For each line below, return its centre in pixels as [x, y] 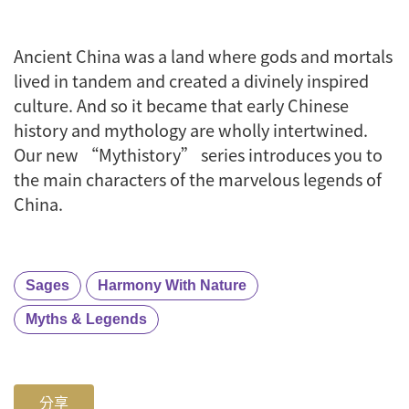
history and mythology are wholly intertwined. [191, 130]
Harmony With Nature [172, 285]
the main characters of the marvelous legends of [198, 179]
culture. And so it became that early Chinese [181, 105]
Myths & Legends [86, 319]
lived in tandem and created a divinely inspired [191, 81]
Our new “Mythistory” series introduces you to [198, 155]
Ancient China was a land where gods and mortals [203, 56]
